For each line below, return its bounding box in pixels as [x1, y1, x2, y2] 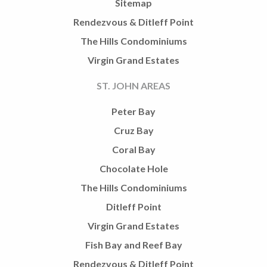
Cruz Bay [113, 124, 154, 136]
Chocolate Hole [99, 162, 168, 174]
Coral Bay [111, 143, 156, 155]
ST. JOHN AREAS [97, 79, 170, 91]
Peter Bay [111, 105, 156, 117]
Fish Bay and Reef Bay [85, 238, 182, 250]
